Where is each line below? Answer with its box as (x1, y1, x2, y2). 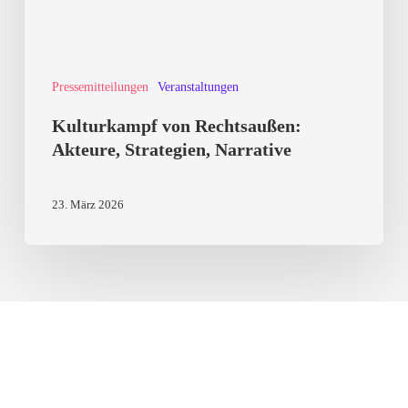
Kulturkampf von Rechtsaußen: (51, 116, 301, 137)
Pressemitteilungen (51, 80, 148, 95)
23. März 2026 (51, 197, 124, 211)
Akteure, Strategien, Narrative (51, 139, 291, 160)
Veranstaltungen (157, 80, 239, 95)
